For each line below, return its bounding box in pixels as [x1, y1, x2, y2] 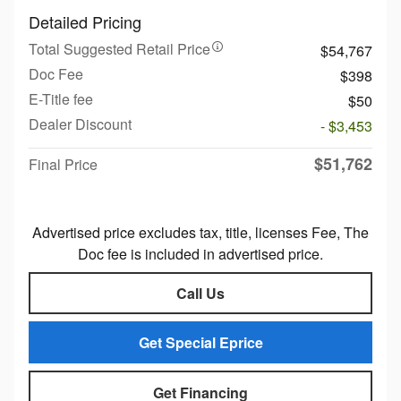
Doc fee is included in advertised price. [78, 243, 323, 264]
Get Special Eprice [138, 332, 263, 354]
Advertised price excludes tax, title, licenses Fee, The [32, 221, 369, 243]
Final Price [29, 153, 98, 175]
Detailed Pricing [29, 9, 141, 33]
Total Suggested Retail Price [29, 38, 210, 59]
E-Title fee [29, 88, 93, 109]
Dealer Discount [29, 113, 132, 134]
